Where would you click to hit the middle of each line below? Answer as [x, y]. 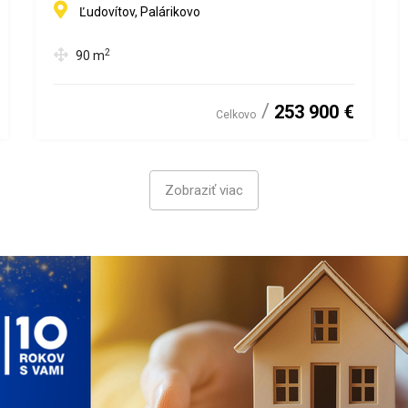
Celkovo [236, 115]
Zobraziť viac [204, 190]
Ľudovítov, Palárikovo [140, 12]
